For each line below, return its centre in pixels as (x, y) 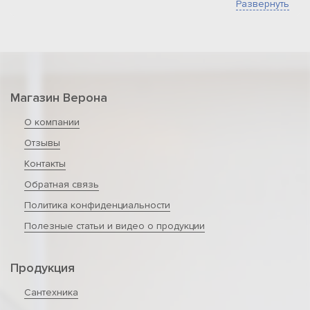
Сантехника (51, 292)
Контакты (45, 164)
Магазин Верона (59, 98)
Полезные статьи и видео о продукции (115, 226)
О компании (52, 122)
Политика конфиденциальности (97, 205)
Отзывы (42, 143)
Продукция (43, 268)
